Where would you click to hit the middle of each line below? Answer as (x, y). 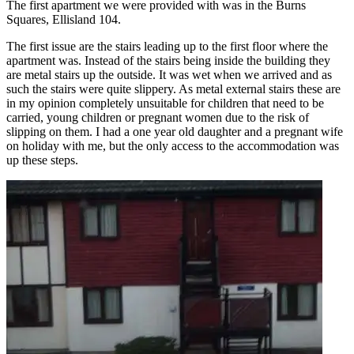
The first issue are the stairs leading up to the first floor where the (167, 47)
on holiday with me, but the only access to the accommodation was (173, 146)
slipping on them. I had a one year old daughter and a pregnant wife (175, 132)
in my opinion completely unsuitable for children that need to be (165, 104)
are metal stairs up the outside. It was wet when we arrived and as (169, 75)
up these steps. (42, 160)
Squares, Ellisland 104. (64, 20)
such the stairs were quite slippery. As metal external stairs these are (173, 89)
